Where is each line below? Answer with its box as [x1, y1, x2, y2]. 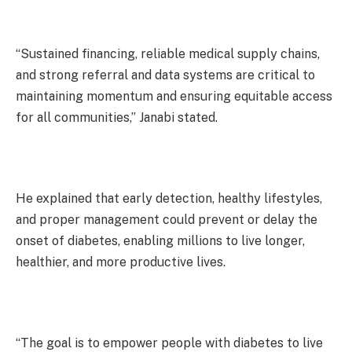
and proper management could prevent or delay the [16, 211, 317, 227]
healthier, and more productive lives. [16, 254, 225, 269]
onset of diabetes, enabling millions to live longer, [16, 233, 305, 248]
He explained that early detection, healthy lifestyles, [16, 190, 322, 206]
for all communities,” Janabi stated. [16, 109, 218, 125]
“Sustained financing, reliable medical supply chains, [16, 46, 320, 61]
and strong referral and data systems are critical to [16, 67, 315, 82]
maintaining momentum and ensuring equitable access [16, 88, 332, 104]
